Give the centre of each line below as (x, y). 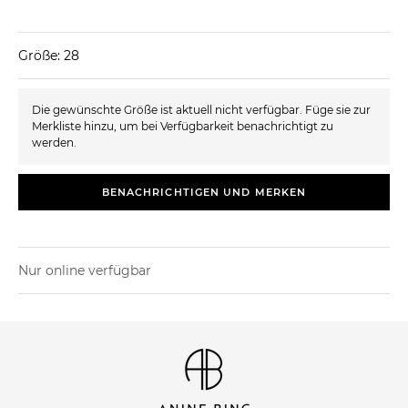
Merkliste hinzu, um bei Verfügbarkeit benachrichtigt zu (183, 126)
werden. (54, 142)
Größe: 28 (49, 55)
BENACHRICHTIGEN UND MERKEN (204, 192)
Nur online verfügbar (85, 270)
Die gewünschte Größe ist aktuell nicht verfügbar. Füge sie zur (201, 109)
